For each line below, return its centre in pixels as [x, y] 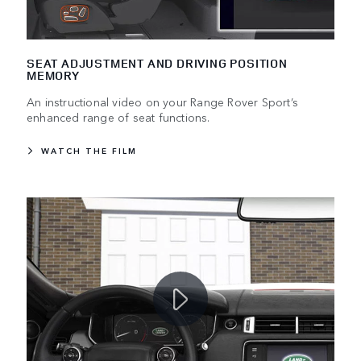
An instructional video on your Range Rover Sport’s [163, 101]
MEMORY [53, 75]
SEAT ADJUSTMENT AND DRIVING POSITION [157, 63]
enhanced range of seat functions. [118, 116]
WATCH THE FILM [89, 150]
